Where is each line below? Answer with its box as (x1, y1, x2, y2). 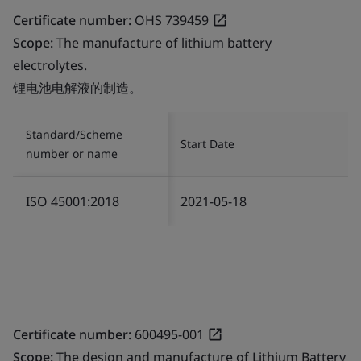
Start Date (180, 135, 234, 151)
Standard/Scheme (26, 126, 122, 142)
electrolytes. (13, 56, 87, 74)
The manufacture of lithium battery (56, 33, 272, 52)
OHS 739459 (135, 10, 209, 29)
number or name (26, 145, 118, 161)
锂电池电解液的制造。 (13, 78, 142, 97)
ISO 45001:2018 (26, 192, 119, 210)
